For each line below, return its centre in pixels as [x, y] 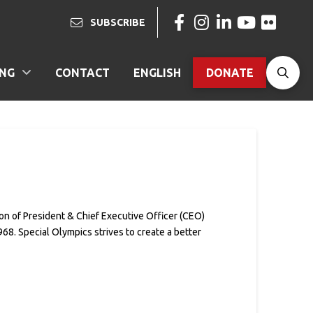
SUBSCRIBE [118, 22]
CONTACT [82, 73]
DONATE [230, 73]
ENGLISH [157, 73]
